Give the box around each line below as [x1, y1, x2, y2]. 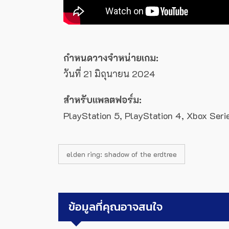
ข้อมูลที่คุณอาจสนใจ [68, 198, 163, 216]
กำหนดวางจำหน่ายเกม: [63, 52, 158, 64]
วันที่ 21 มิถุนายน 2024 [63, 67, 155, 80]
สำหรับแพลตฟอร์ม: [63, 94, 142, 106]
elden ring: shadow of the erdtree [66, 149, 177, 159]
